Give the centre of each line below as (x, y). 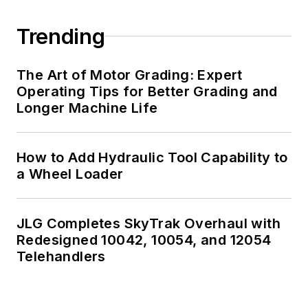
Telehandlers (61, 256)
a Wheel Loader (70, 174)
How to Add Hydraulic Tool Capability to (152, 157)
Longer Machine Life (87, 108)
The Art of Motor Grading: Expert (130, 75)
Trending (61, 36)
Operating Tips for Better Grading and (147, 91)
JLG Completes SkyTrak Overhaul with (148, 223)
